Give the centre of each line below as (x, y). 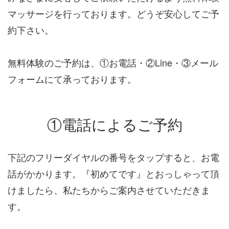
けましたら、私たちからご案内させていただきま (109, 190)
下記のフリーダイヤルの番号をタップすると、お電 (113, 157)
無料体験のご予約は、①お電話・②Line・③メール (113, 63)
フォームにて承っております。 (72, 79)
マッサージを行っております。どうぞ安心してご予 (113, 14)
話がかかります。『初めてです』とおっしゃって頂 (113, 174)
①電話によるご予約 (114, 124)
